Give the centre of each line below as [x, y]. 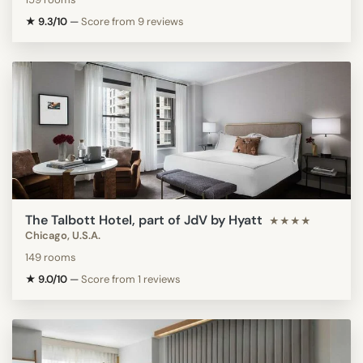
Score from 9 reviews [132, 21]
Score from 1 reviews [131, 279]
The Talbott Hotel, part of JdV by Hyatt [144, 220]
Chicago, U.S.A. [63, 235]
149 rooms [51, 257]
